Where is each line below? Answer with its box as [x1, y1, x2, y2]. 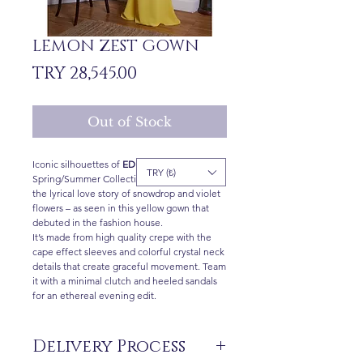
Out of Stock [88, 113, 172, 130]
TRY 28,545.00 [32, 62, 137, 85]
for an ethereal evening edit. [32, 289, 156, 301]
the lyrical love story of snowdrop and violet [32, 187, 220, 199]
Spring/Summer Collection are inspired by [32, 173, 214, 185]
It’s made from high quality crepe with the [32, 231, 211, 243]
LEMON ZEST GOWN [32, 36, 199, 57]
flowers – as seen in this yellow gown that [32, 202, 209, 214]
